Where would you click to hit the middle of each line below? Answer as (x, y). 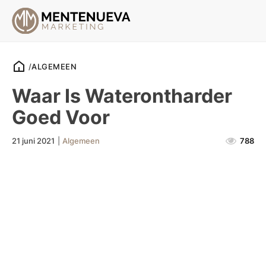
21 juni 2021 (33, 140)
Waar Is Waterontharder (122, 96)
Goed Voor (61, 117)
